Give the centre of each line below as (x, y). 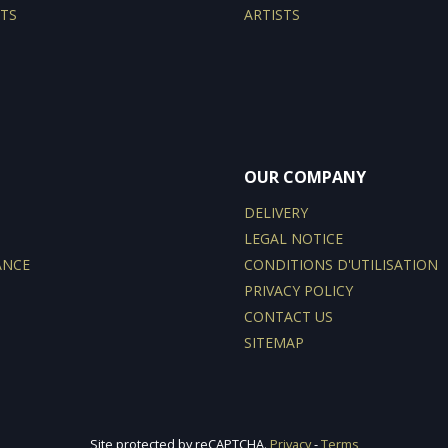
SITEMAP (273, 343)
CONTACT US (288, 317)
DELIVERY (275, 213)
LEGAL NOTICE (293, 239)
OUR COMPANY (304, 177)
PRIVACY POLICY (298, 291)
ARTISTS (271, 15)
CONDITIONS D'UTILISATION (340, 265)
